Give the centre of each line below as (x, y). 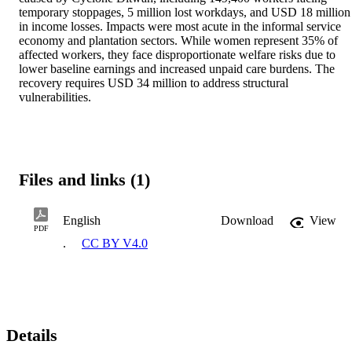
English (82, 220)
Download (247, 220)
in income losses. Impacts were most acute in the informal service (180, 26)
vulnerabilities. (55, 97)
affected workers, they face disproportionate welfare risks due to (177, 54)
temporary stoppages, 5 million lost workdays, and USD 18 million (185, 12)
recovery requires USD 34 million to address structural (154, 82)
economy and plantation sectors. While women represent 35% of (178, 40)
